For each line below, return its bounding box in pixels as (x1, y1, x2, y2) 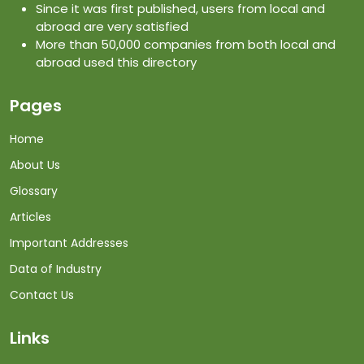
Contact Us (10, 287, 74, 304)
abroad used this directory (36, 54, 197, 71)
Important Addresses (10, 235, 128, 252)
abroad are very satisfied (36, 18, 188, 36)
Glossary (10, 183, 58, 200)
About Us (10, 157, 60, 174)
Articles (10, 209, 51, 226)
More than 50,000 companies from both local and (36, 36, 336, 54)
